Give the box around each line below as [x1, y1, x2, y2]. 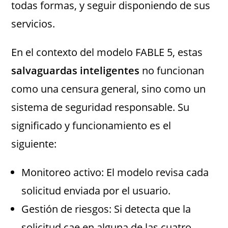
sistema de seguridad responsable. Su [11, 100, 190, 115]
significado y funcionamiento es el [11, 119, 172, 133]
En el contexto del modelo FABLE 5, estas [11, 45, 203, 60]
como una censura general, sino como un [11, 82, 206, 96]
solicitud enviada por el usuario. [21, 184, 171, 198]
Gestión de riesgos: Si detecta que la [21, 202, 191, 216]
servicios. [11, 17, 55, 31]
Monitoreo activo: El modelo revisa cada [21, 165, 209, 180]
